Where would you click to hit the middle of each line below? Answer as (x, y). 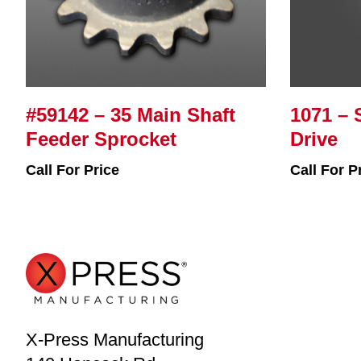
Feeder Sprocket (101, 139)
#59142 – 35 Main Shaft (131, 115)
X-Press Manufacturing (115, 339)
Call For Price (73, 170)
